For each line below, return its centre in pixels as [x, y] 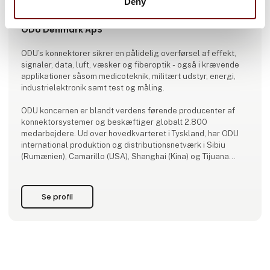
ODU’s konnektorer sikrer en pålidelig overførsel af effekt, [129, 54]
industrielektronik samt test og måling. [94, 88]
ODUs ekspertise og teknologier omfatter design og [118, 191]
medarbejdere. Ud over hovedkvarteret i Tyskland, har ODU [130, 134]
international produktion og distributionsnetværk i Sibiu [124, 145]
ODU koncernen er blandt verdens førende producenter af [128, 111]
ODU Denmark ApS [62, 30]
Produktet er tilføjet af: [64, 17]
